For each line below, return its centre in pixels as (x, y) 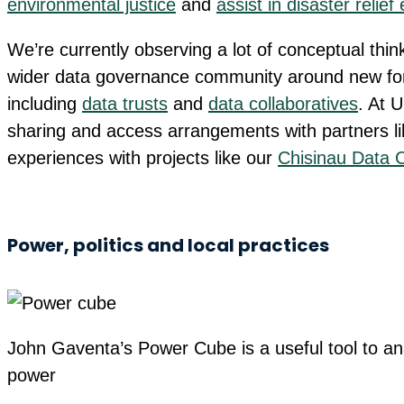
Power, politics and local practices (168, 245)
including (45, 104)
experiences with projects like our (142, 158)
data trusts (125, 104)
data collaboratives (283, 104)
